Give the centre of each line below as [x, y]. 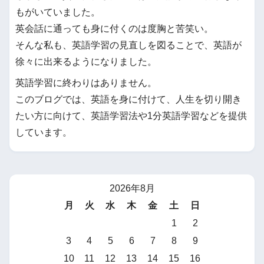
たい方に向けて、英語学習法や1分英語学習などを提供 [131, 115]
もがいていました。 [58, 12]
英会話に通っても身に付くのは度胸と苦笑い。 [114, 28]
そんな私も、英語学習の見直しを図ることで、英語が [128, 45]
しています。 [44, 132]
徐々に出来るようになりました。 [86, 61]
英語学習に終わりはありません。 [86, 82]
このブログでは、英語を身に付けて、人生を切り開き [128, 99]
